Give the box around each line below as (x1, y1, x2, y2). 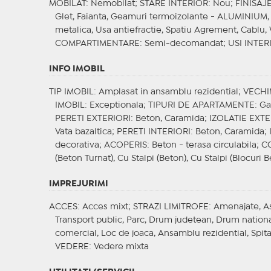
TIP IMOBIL (48, 88, 94, 96)
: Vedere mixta (88, 243, 149, 251)
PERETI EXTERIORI (54, 115, 131, 123)
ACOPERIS (103, 142, 147, 149)
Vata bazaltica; (54, 128, 117, 136)
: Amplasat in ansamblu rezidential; (93, 88, 243, 96)
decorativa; (54, 142, 104, 149)
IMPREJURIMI (48, 180, 108, 188)
